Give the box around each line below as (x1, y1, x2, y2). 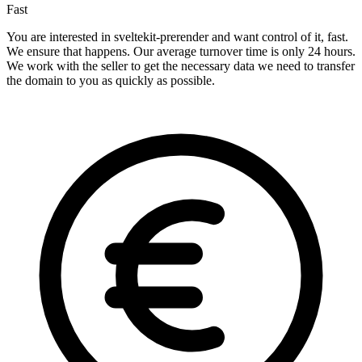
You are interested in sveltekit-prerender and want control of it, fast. (6, 30, 348, 44)
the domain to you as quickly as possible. (6, 74, 215, 88)
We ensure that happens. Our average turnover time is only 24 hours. (6, 44, 356, 59)
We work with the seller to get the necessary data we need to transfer (6, 59, 355, 74)
